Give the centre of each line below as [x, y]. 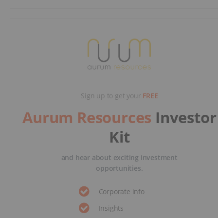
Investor [186, 117]
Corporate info [121, 191]
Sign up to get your [112, 95]
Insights [111, 208]
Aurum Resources [89, 117]
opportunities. [119, 168]
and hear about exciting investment [119, 157]
